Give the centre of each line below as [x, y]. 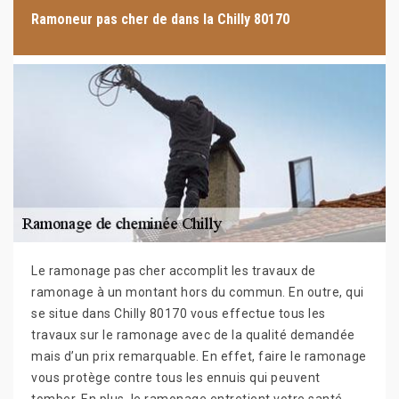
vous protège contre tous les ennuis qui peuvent [176, 378]
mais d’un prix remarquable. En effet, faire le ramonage [199, 356]
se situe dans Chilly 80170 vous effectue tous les [179, 313]
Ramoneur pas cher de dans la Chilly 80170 [160, 19]
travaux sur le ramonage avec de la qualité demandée [193, 335]
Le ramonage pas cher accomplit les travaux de [174, 271]
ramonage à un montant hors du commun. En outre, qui [198, 292]
